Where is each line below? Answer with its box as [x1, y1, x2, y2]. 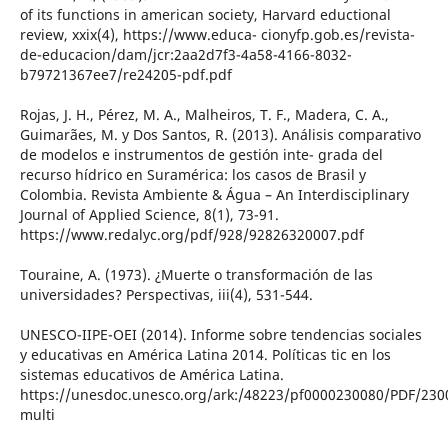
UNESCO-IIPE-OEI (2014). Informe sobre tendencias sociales [19, 325, 422, 345]
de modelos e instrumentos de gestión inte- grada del [19, 145, 383, 165]
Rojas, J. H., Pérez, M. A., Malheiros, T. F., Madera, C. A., [19, 105, 389, 125]
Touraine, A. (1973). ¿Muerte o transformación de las [19, 265, 373, 285]
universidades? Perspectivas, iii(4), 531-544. [19, 285, 313, 305]
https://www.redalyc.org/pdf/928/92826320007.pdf [19, 225, 364, 245]
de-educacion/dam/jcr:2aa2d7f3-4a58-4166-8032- [19, 45, 352, 65]
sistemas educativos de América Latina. [19, 365, 284, 385]
